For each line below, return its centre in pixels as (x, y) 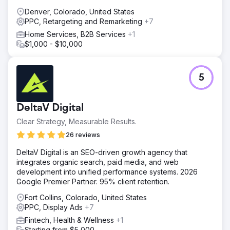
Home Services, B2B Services (76, 34)
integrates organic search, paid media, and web (98, 162)
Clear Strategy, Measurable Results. (76, 121)
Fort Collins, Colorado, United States (86, 197)
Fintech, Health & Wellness (70, 220)
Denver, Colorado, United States (80, 12)
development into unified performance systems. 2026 (107, 172)
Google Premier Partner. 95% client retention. (93, 181)
